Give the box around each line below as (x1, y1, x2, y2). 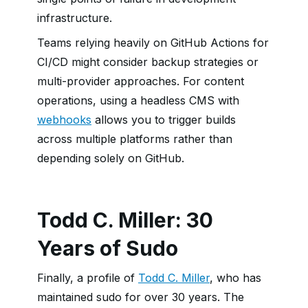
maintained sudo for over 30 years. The (37, 290, 244, 304)
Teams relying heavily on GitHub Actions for (37, 36, 269, 49)
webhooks (37, 113, 91, 126)
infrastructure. (37, 11, 112, 25)
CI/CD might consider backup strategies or (37, 55, 258, 69)
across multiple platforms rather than (37, 132, 232, 146)
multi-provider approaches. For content (37, 74, 244, 88)
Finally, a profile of (37, 271, 138, 285)
